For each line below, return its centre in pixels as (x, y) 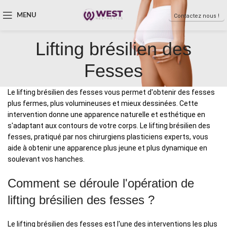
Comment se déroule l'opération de (101, 183)
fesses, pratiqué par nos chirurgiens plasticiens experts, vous (108, 137)
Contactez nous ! (197, 16)
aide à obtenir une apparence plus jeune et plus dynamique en (107, 148)
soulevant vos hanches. (46, 159)
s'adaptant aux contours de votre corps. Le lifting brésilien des (109, 126)
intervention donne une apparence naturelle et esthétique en (106, 115)
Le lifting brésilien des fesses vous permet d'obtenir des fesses (111, 92)
